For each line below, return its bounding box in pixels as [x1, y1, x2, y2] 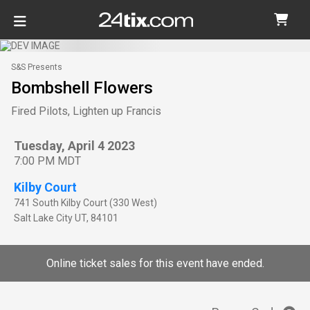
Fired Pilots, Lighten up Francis [11, 104, 161, 118]
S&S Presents [11, 62, 62, 72]
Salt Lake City [14, 212, 73, 224]
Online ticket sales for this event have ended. [46, 256, 264, 270]
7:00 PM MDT [14, 154, 81, 167]
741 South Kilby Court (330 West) [14, 197, 157, 208]
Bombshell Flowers [11, 77, 153, 98]
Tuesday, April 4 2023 [14, 138, 135, 153]
